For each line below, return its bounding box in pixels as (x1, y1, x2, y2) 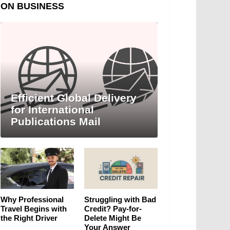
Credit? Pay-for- (84, 204, 142, 213)
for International (11, 103, 94, 116)
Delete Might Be (84, 213, 141, 222)
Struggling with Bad (84, 195, 156, 204)
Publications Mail (11, 115, 101, 127)
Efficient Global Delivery (11, 91, 137, 104)
